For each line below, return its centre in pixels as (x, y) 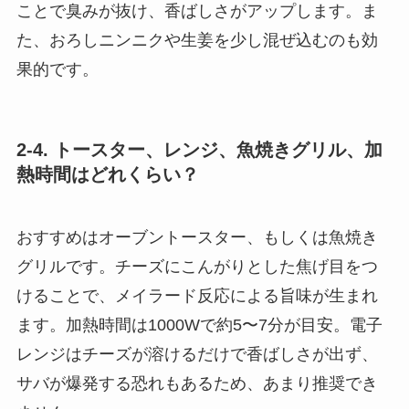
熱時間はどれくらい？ (107, 174)
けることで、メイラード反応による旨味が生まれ (197, 296)
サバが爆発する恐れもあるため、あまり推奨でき (197, 384)
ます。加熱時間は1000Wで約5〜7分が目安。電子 (199, 325)
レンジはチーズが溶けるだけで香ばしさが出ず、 (197, 355)
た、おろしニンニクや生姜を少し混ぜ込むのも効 (197, 40)
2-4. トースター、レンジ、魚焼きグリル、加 (199, 149)
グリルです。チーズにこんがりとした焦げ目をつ (197, 267)
